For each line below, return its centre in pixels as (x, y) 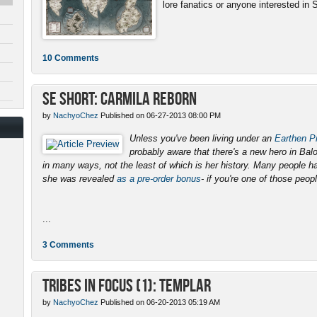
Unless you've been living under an (202, 138)
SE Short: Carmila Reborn (120, 98)
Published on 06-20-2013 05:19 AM (159, 302)
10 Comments (71, 58)
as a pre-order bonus (159, 178)
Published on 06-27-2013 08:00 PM (160, 115)
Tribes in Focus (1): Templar (127, 284)
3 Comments (68, 244)
